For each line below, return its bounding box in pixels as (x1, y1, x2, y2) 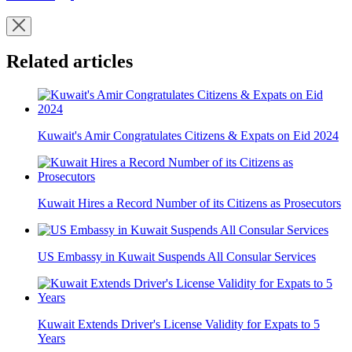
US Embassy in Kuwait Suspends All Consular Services (38, 250, 316, 264)
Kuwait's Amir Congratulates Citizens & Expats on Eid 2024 (38, 129, 339, 143)
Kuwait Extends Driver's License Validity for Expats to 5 (38, 317, 320, 332)
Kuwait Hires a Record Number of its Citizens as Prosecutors (38, 196, 341, 211)
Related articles (6, 51, 133, 72)
